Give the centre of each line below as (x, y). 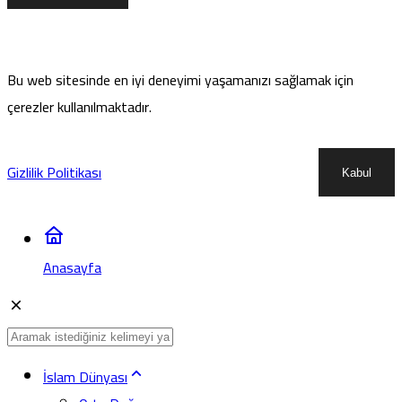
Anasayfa (72, 268)
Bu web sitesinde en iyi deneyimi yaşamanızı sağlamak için (180, 80)
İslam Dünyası (85, 377)
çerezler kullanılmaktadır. (79, 107)
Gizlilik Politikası (54, 173)
